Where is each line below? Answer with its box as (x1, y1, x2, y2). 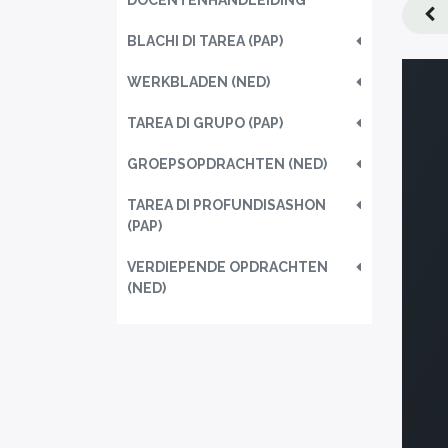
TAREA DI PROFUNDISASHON (127, 197, 326, 213)
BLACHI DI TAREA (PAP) (127, 33, 283, 49)
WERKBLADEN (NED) (127, 74, 270, 90)
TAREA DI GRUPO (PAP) (127, 115, 283, 131)
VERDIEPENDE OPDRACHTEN (127, 259, 328, 275)
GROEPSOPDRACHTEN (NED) (127, 156, 327, 172)
